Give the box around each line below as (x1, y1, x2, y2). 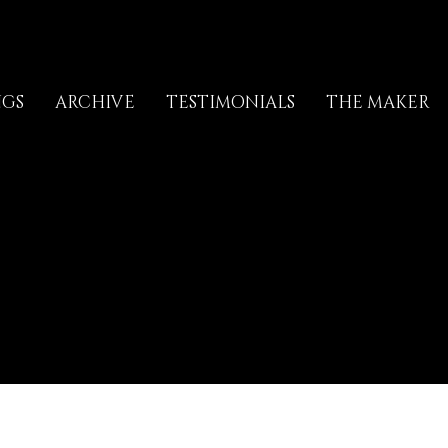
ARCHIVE (54, 91, 135, 114)
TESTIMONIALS (165, 91, 295, 114)
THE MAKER (325, 91, 430, 114)
